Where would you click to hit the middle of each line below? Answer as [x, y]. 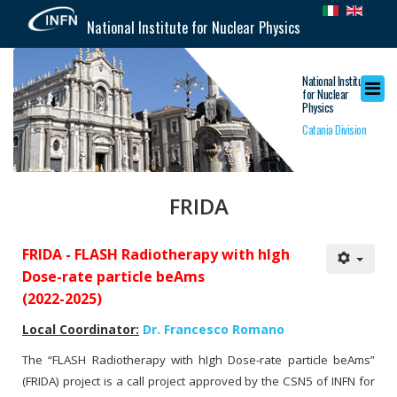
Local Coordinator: [81, 329]
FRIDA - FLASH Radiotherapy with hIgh [156, 254]
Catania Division [334, 129]
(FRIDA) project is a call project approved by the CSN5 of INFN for [198, 381]
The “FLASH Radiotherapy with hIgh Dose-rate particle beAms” [198, 360]
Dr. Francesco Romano [215, 329]
